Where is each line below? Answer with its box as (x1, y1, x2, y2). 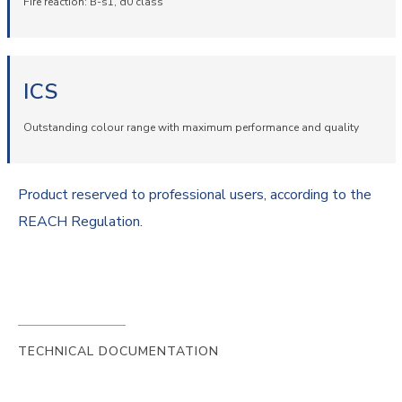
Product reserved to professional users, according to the (18, 185, 371, 205)
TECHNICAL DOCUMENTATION (18, 343, 219, 360)
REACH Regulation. (18, 212, 143, 232)
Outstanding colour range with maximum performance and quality (22, 120, 359, 135)
